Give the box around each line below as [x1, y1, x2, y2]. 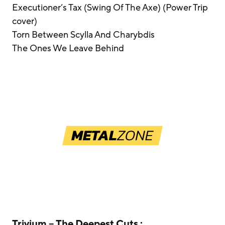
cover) [12, 15, 37, 27]
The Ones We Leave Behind [12, 42, 124, 54]
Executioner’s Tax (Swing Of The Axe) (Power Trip [12, 2, 208, 14]
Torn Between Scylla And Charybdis [12, 29, 155, 41]
